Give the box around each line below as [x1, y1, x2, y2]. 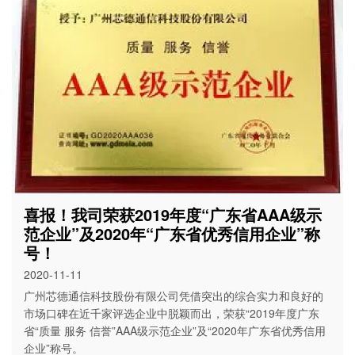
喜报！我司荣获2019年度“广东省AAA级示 [24, 202, 322, 226]
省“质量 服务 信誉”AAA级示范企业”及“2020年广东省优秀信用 [24, 322, 326, 338]
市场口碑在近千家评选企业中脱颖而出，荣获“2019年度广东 [24, 304, 319, 321]
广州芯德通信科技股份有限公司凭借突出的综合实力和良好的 [24, 287, 323, 303]
